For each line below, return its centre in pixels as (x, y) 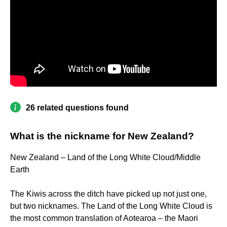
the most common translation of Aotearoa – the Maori (104, 218)
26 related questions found (77, 108)
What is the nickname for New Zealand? (102, 136)
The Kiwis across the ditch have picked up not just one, (108, 194)
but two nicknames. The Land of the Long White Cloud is (111, 206)
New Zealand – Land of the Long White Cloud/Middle (105, 158)
